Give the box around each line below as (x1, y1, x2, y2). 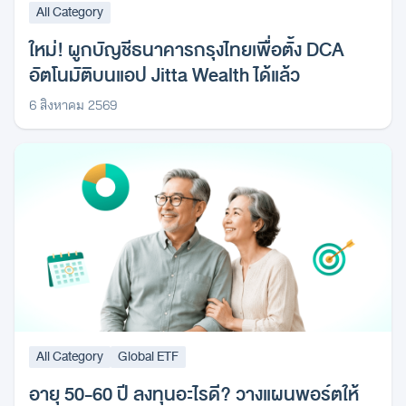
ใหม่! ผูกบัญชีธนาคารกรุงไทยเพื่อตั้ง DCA (29, 34, 344, 65)
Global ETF (118, 345, 179, 367)
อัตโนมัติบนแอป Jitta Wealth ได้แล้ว (29, 60, 300, 91)
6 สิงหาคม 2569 (29, 96, 118, 113)
